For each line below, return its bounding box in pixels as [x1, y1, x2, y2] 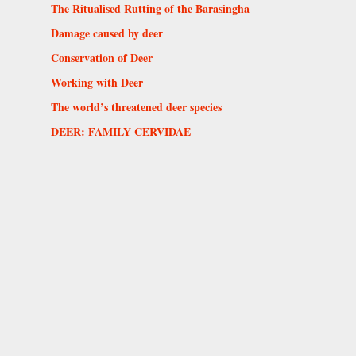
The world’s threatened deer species [51, 98, 222, 115]
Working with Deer [51, 73, 143, 91]
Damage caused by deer [51, 24, 163, 41]
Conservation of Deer [51, 48, 153, 66]
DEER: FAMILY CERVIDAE [51, 122, 191, 140]
